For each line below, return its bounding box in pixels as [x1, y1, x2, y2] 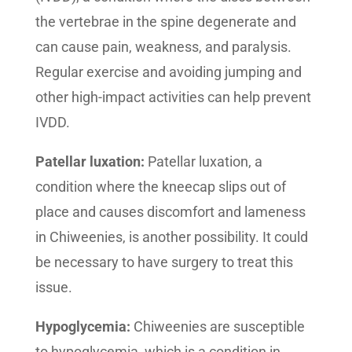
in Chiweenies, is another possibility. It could [35, 229, 308, 245]
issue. [35, 279, 72, 295]
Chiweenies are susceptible [133, 318, 305, 335]
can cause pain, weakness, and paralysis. [35, 38, 291, 55]
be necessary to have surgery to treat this [35, 254, 293, 270]
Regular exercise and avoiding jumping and [35, 64, 302, 80]
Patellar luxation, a [147, 153, 262, 170]
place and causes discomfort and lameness [35, 203, 306, 220]
